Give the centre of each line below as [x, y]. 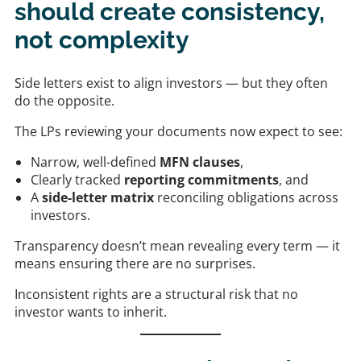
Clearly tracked [77, 179]
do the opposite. [64, 100]
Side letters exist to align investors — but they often [171, 83]
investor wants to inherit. [91, 311]
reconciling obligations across [246, 197]
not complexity [102, 39]
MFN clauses [200, 162]
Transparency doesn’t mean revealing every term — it [177, 245]
